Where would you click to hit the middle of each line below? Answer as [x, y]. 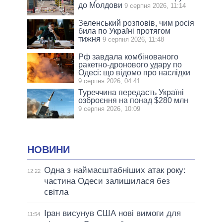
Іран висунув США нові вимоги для [112, 213]
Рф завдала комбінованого [129, 57]
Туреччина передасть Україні [131, 93]
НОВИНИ [49, 150]
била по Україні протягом [125, 31]
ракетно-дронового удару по [130, 65]
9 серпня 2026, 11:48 [134, 40]
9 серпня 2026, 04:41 [110, 81]
